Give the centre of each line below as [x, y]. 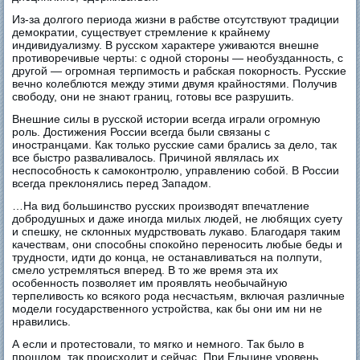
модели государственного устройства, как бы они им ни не [168, 308]
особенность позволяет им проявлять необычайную [150, 282]
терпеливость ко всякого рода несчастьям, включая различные [179, 295]
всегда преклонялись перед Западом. [112, 183]
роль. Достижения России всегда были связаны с [141, 131]
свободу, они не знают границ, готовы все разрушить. [153, 96]
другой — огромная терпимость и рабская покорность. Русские [180, 70]
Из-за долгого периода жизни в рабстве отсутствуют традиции [176, 19]
